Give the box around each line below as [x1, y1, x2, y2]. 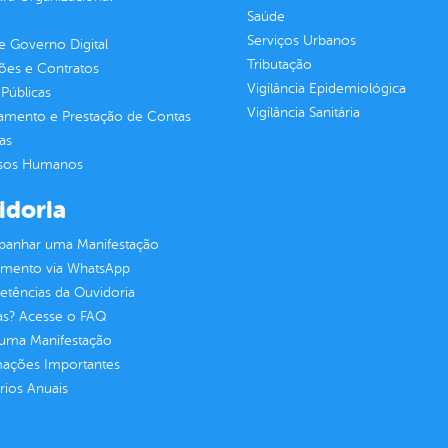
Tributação [246, 57, 312, 73]
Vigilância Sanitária [246, 105, 360, 121]
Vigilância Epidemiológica [246, 81, 406, 97]
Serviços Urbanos [246, 33, 356, 49]
